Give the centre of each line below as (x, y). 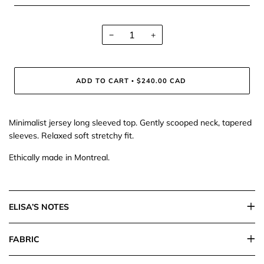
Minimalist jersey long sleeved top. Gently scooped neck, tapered (130, 123)
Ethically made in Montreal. (59, 158)
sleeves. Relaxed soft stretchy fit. (71, 136)
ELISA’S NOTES (39, 207)
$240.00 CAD (161, 81)
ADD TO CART (102, 81)
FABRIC (24, 240)
